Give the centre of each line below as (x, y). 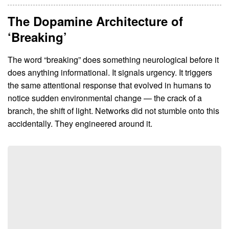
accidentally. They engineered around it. (80, 123)
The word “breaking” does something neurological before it (113, 59)
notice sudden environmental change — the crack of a (105, 98)
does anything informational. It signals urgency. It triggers (110, 72)
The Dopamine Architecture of (95, 21)
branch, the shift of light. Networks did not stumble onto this (113, 110)
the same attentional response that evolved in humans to (109, 85)
